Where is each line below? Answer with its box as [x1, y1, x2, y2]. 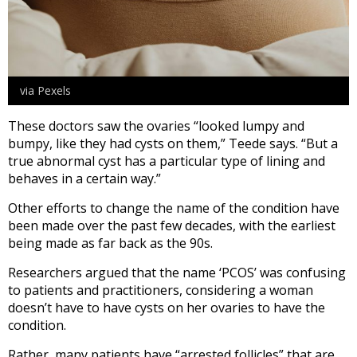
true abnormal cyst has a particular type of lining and [8, 152, 325, 171]
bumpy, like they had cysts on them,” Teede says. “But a [8, 135, 338, 153]
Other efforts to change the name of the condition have [8, 199, 339, 218]
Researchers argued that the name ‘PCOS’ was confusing [8, 264, 346, 282]
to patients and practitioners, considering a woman [8, 281, 313, 300]
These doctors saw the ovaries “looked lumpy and [8, 117, 304, 135]
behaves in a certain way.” [8, 170, 161, 188]
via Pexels [20, 83, 71, 99]
